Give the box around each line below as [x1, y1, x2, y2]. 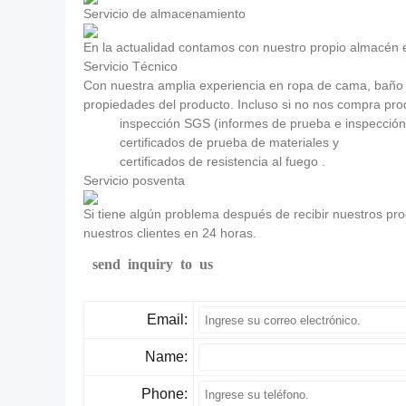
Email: [147, 312, 188, 327]
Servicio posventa [83, 173, 185, 188]
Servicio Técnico [83, 59, 178, 73]
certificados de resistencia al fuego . [83, 154, 325, 169]
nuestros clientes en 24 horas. [83, 226, 260, 240]
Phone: [141, 386, 188, 401]
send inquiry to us [92, 256, 213, 270]
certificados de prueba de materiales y [83, 135, 339, 150]
